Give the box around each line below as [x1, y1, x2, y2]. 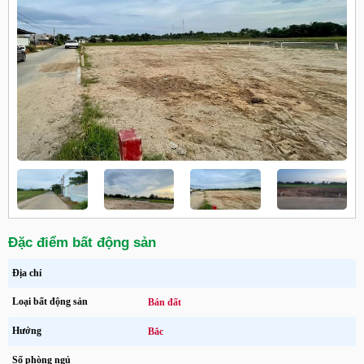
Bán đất [148, 296, 182, 308]
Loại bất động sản [12, 295, 88, 307]
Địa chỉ [12, 266, 41, 279]
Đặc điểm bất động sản [8, 234, 156, 250]
